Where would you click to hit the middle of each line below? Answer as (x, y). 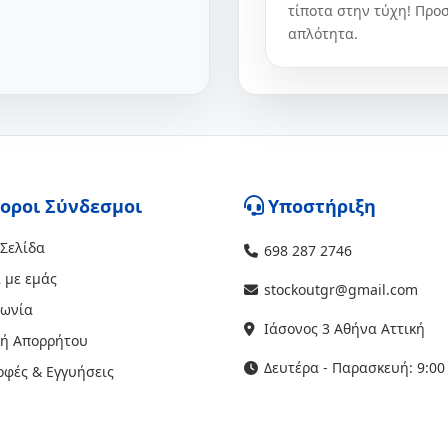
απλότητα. (323, 33)
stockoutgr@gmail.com (341, 289)
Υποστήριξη (322, 206)
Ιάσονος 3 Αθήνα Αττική (344, 328)
